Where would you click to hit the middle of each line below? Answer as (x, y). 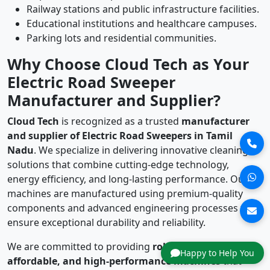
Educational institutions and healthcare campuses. (142, 24)
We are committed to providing (80, 247)
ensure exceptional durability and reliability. (106, 223)
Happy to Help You (217, 253)
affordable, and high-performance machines (114, 261)
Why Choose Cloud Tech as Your (128, 64)
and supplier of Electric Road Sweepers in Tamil (120, 136)
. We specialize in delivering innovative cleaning (141, 150)
